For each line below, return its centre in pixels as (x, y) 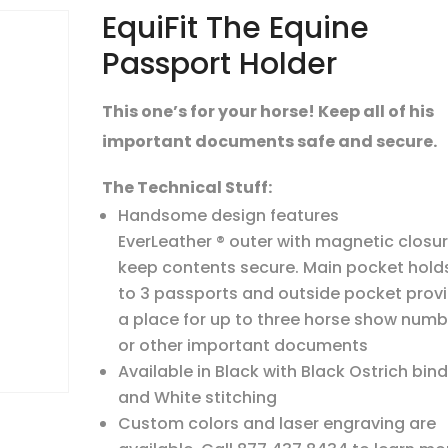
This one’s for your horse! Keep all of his (267, 112)
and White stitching (197, 398)
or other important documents (242, 346)
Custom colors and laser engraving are (276, 424)
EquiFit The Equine (235, 27)
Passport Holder (219, 63)
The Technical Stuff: (186, 188)
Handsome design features (228, 216)
